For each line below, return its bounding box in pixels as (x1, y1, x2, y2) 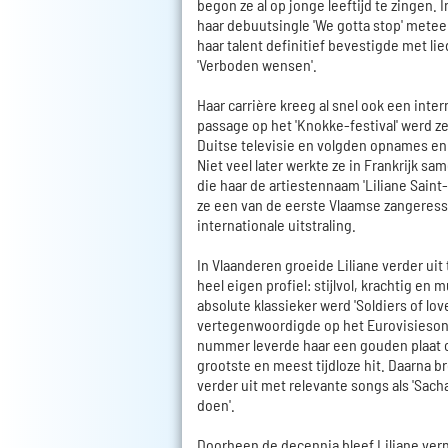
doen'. (197, 395, 235, 415)
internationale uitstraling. (197, 215, 356, 235)
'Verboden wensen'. (197, 55, 317, 75)
